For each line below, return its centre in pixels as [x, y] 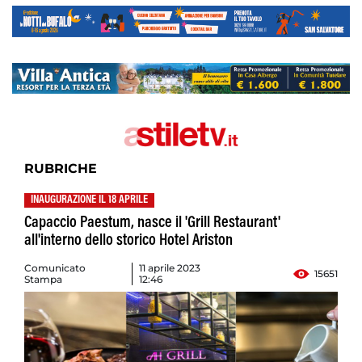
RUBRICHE [61, 169]
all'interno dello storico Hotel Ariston [128, 241]
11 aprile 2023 [169, 268]
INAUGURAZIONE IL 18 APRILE [89, 201]
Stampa [43, 280]
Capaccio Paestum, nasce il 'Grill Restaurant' [152, 223]
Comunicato [55, 268]
